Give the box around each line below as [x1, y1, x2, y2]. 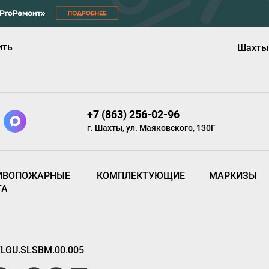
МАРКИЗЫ [209, 169, 257, 181]
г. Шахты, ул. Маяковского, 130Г [86, 123, 216, 133]
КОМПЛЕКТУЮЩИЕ [97, 169, 185, 181]
